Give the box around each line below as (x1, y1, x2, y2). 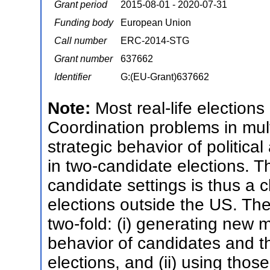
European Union (121, 17, 191, 28)
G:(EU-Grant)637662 (121, 72, 209, 82)
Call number (54, 36, 107, 46)
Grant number (54, 54, 113, 64)
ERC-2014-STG (121, 36, 189, 46)
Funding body (54, 17, 113, 28)
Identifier (54, 72, 91, 82)
